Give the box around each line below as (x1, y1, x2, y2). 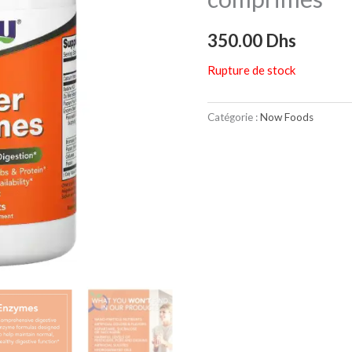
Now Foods (260, 111, 313, 124)
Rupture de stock (207, 63, 295, 78)
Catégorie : (207, 111, 260, 124)
